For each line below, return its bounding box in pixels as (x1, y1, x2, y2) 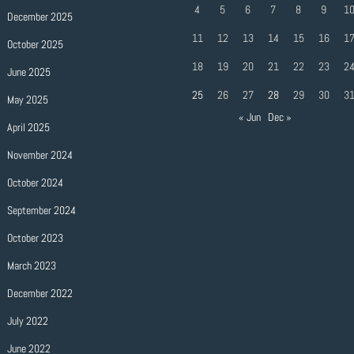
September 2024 (6, 203, 76, 217)
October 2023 (6, 231, 63, 245)
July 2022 (6, 314, 48, 328)
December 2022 (6, 286, 73, 300)
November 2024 (6, 148, 73, 162)
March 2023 (6, 258, 56, 273)
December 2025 (6, 9, 73, 24)
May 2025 (6, 92, 48, 107)
